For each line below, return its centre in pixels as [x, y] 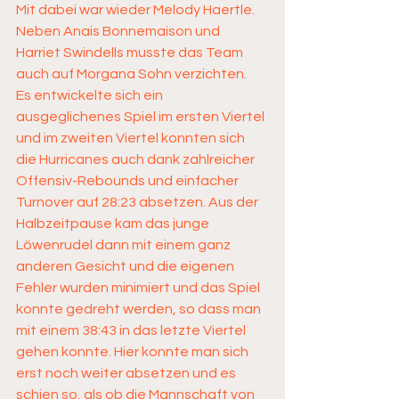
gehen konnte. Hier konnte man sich [134, 352]
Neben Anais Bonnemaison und [119, 31]
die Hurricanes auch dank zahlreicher [137, 159]
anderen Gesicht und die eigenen [126, 266]
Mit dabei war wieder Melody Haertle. [137, 10]
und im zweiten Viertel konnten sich [132, 138]
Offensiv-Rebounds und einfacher [129, 181]
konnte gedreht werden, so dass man [140, 309]
